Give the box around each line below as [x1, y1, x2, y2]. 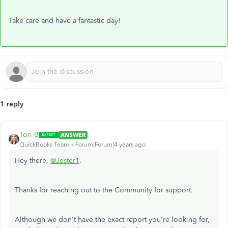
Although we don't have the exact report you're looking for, [15, 215, 210, 224]
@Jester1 [50, 156, 79, 165]
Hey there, [15, 156, 50, 165]
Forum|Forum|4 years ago [75, 141, 146, 149]
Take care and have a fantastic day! [9, 16, 123, 25]
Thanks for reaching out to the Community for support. [15, 186, 195, 195]
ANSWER [61, 131, 85, 138]
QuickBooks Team [19, 141, 69, 149]
